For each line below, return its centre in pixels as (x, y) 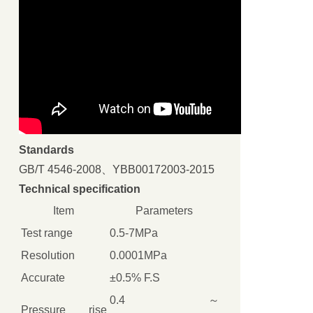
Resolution (48, 256)
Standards (46, 150)
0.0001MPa (138, 256)
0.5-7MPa (133, 233)
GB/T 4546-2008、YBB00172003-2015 (116, 170)
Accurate (43, 278)
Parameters (165, 211)
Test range (46, 233)
